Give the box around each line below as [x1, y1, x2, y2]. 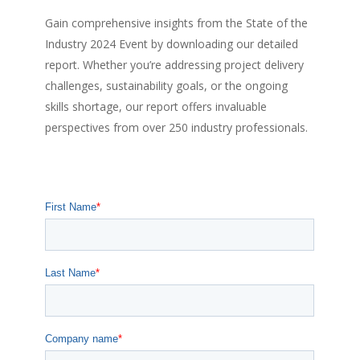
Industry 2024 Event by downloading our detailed [45, 36, 299, 52]
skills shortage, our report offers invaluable [45, 99, 268, 115]
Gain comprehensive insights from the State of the [45, 15, 309, 31]
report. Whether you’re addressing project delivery [45, 57, 305, 73]
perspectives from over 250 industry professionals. [45, 120, 309, 136]
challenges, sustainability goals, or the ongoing [45, 78, 288, 94]
